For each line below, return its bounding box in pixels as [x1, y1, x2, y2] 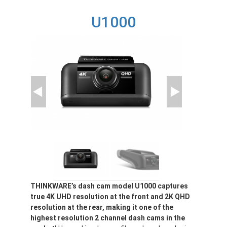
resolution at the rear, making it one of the [30, 203, 173, 212]
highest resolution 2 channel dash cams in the [30, 214, 185, 222]
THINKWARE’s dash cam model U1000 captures [30, 182, 188, 191]
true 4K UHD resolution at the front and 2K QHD [30, 193, 190, 201]
